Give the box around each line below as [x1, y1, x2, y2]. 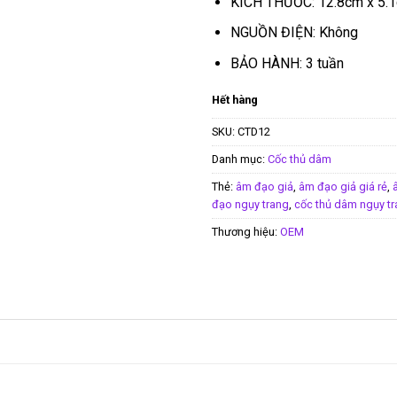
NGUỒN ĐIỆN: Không [230, 24, 358, 42]
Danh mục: [212, 152, 268, 167]
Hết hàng [212, 92, 258, 106]
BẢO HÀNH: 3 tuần [230, 54, 344, 72]
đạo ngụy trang [212, 198, 289, 212]
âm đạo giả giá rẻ [299, 180, 387, 194]
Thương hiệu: [212, 225, 280, 239]
